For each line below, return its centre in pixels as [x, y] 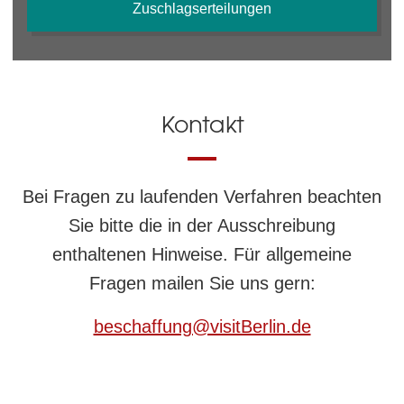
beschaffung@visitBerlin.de [202, 326]
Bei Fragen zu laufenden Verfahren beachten [202, 197]
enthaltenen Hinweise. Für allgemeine [202, 254]
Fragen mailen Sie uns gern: [202, 283]
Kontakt [202, 124]
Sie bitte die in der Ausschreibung [202, 225]
